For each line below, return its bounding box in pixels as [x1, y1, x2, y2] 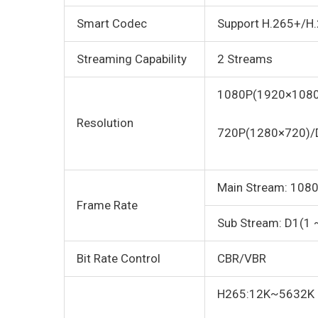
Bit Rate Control [77, 251, 160, 266]
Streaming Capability [77, 52, 187, 67]
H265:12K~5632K [217, 287, 314, 302]
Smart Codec [77, 16, 147, 31]
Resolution [77, 116, 133, 131]
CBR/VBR [217, 251, 266, 266]
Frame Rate [77, 198, 138, 213]
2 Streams [217, 52, 273, 67]
